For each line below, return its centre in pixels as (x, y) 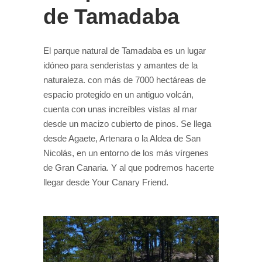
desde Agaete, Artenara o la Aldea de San (122, 138)
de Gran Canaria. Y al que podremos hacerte (129, 167)
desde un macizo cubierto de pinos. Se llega (127, 123)
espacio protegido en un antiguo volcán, (118, 94)
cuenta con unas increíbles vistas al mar (120, 109)
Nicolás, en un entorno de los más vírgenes (126, 153)
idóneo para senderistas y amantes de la (120, 65)
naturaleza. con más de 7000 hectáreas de (125, 80)
